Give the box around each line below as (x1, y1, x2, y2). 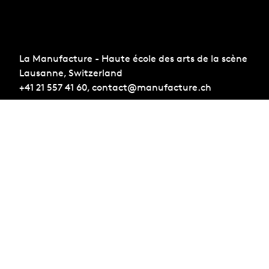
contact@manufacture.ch (92, 82, 211, 94)
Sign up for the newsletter (19, 212, 138, 224)
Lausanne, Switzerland (19, 67, 122, 79)
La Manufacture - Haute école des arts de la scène (19, 53, 247, 65)
